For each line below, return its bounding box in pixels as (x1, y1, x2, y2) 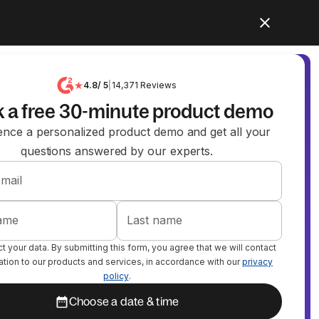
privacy (242, 256, 273, 267)
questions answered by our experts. (20, 144, 214, 158)
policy (103, 271, 129, 281)
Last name (127, 213, 182, 227)
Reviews (137, 80, 177, 90)
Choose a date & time (68, 295, 179, 308)
